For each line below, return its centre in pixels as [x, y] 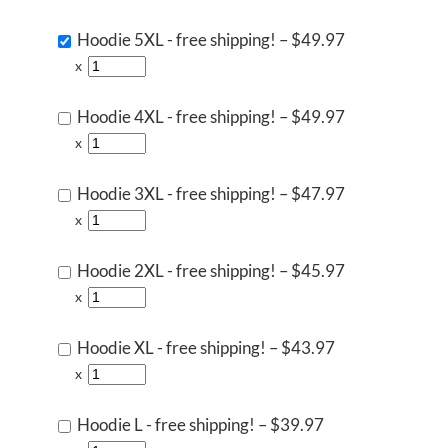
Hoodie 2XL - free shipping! [176, 270]
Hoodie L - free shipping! [166, 424]
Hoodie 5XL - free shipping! [176, 39]
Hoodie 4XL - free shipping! [176, 116]
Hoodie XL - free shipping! [171, 347]
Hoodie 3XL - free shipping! [176, 193]
